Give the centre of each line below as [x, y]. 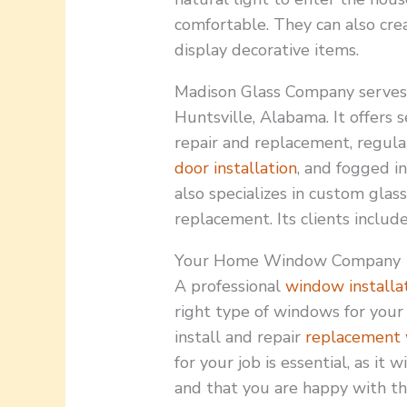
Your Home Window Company [288, 261]
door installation [236, 169]
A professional [230, 287]
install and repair [240, 338]
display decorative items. [267, 50]
